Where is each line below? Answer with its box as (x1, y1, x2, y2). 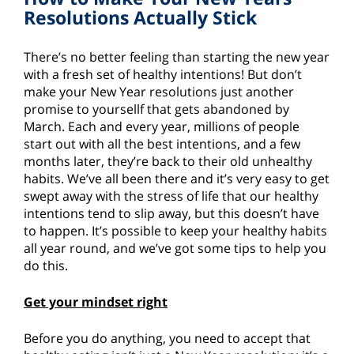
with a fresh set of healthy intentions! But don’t (24, 66, 302, 84)
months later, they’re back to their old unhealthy (24, 153, 312, 171)
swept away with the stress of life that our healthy (24, 187, 318, 205)
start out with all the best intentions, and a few (24, 135, 300, 153)
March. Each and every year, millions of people (24, 118, 299, 136)
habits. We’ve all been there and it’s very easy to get (24, 170, 330, 188)
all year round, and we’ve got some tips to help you (24, 239, 326, 258)
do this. (24, 257, 68, 275)
